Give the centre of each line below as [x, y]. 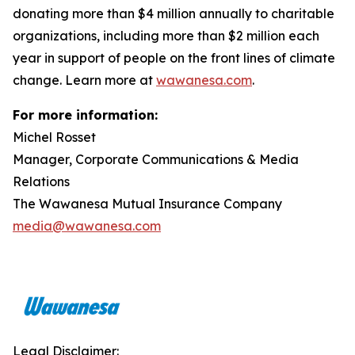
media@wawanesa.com [87, 226]
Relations [41, 181]
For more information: [85, 115]
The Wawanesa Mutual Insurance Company [147, 204]
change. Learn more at [84, 80]
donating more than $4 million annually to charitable [174, 13]
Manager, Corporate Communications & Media [156, 159]
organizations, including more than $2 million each [166, 36]
